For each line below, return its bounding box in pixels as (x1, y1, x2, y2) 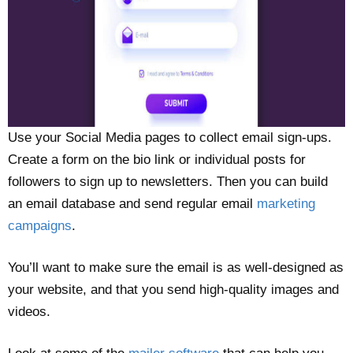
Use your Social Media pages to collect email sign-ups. (8, 129, 332, 145)
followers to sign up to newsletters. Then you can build (8, 173, 328, 189)
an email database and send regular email (8, 195, 257, 211)
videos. (8, 303, 50, 319)
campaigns (8, 217, 72, 233)
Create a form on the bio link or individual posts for (8, 151, 306, 167)
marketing (257, 195, 315, 211)
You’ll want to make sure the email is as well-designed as (8, 259, 344, 275)
